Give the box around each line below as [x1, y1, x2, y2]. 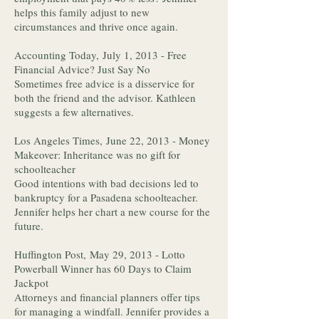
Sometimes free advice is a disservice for [14, 76, 194, 90]
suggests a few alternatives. [14, 105, 134, 119]
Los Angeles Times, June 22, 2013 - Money [14, 133, 210, 147]
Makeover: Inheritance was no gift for [14, 147, 180, 162]
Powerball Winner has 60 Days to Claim [14, 261, 192, 276]
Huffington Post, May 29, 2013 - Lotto [14, 247, 185, 261]
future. [14, 219, 43, 233]
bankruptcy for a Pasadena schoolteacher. [14, 190, 198, 204]
